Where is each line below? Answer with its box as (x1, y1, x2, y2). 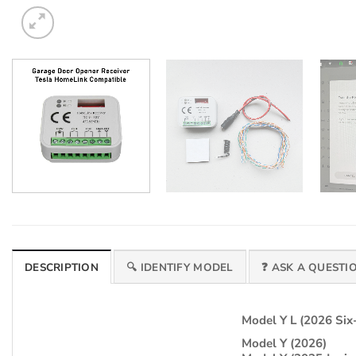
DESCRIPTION (25, 259, 99, 275)
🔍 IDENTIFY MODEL (126, 259, 234, 275)
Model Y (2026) (241, 335, 327, 351)
